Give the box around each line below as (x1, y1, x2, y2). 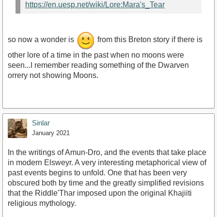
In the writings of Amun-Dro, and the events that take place (8, 148, 206, 157)
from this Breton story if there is (95, 35, 202, 44)
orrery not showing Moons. (8, 71, 98, 80)
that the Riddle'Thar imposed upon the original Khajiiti (8, 189, 192, 198)
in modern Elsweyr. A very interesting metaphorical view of (8, 158, 206, 167)
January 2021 (32, 129, 70, 137)
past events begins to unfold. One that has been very (8, 169, 187, 177)
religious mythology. (8, 199, 76, 208)
